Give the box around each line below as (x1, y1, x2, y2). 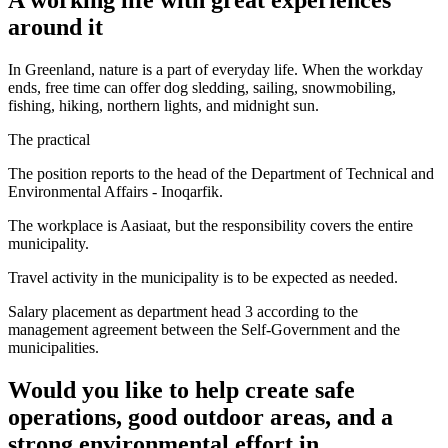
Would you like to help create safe (8, 376, 355, 403)
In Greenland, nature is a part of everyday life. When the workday (8, 60, 423, 78)
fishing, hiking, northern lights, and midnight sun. (8, 96, 319, 114)
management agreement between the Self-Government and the (8, 320, 400, 338)
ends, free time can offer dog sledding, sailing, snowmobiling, (8, 78, 396, 96)
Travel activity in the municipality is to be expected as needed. (8, 268, 398, 286)
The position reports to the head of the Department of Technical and (8, 164, 434, 182)
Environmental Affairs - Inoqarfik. (8, 182, 223, 200)
